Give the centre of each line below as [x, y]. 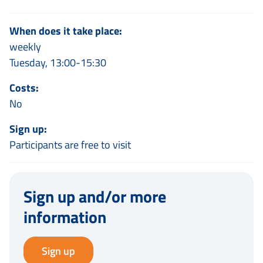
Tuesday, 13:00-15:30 [58, 63]
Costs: [24, 88]
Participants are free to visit [70, 145]
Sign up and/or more [95, 196]
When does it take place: [66, 31]
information [65, 217]
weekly [25, 47]
